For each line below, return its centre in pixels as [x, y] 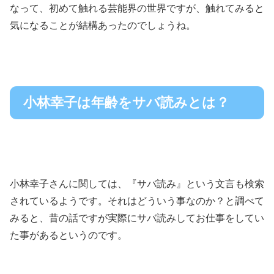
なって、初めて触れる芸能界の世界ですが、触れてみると [137, 8]
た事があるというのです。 [68, 235]
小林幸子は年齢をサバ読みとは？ [126, 103]
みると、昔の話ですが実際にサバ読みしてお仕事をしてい [137, 218]
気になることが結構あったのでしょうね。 [103, 25]
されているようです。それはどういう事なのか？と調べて [137, 201]
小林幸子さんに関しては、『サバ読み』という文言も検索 [137, 184]
